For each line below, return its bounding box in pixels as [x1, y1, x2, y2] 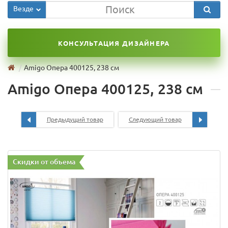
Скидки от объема [13, 157, 75, 166]
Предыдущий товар [46, 116, 103, 123]
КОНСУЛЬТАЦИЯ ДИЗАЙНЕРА [58, 40, 170, 47]
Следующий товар [128, 116, 182, 123]
